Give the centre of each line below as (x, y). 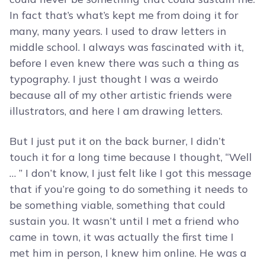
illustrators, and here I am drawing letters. (116, 111)
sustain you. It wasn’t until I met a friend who (124, 221)
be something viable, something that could (117, 205)
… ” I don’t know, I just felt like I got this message (130, 173)
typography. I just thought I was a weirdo (114, 79)
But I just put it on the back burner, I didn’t (117, 141)
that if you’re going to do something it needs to (129, 189)
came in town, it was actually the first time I (122, 237)
